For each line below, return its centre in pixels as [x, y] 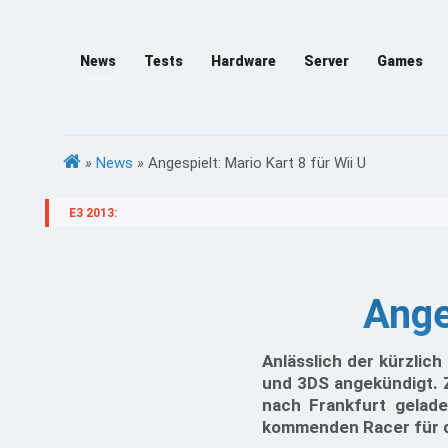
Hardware [243, 61]
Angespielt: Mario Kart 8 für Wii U [257, 163]
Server [326, 61]
